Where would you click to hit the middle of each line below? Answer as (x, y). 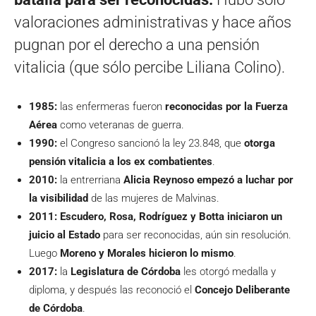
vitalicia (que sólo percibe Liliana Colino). (150, 68)
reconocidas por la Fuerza (226, 107)
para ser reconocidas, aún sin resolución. (196, 235)
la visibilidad (60, 199)
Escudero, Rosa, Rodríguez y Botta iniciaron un (171, 217)
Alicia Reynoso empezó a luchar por (208, 180)
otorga (260, 144)
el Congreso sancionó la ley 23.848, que (151, 144)
